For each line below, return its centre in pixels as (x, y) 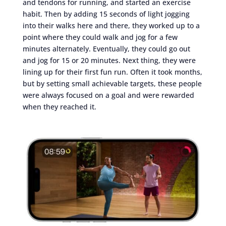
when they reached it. (59, 106)
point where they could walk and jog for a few (100, 37)
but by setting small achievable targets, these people (112, 83)
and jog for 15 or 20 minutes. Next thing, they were (109, 60)
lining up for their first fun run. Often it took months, (112, 72)
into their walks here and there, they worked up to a (111, 25)
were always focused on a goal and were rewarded (108, 95)
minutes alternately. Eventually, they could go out (106, 48)
